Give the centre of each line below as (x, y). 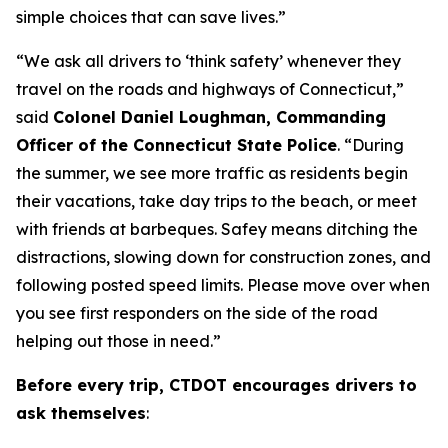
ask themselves (81, 413)
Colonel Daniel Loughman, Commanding (219, 117)
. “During (370, 145)
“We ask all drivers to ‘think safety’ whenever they (208, 61)
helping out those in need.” (120, 341)
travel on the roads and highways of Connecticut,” (210, 89)
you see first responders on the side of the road (197, 313)
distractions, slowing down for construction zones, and (223, 257)
